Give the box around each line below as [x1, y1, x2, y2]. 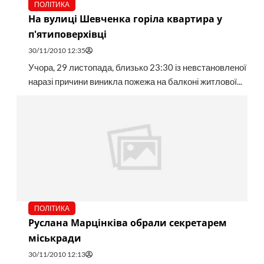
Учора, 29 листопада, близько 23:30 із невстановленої [28, 62, 246, 73]
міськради [28, 232, 81, 245]
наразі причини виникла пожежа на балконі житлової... [28, 77, 242, 87]
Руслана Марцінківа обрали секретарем [28, 216, 227, 230]
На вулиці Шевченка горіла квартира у [28, 12, 222, 26]
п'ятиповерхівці [28, 28, 107, 41]
